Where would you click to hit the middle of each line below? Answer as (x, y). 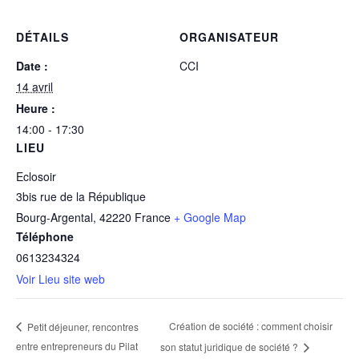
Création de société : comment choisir (251, 326)
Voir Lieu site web (61, 279)
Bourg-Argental (54, 218)
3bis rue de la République (81, 197)
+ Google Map (210, 218)
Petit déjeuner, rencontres (82, 326)
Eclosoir (36, 177)
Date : (32, 66)
